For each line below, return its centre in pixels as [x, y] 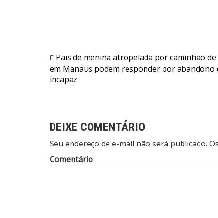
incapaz [64, 80]
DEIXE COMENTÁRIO [97, 127]
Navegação [82, 60]
